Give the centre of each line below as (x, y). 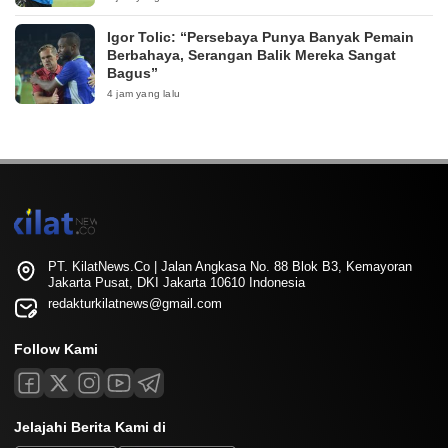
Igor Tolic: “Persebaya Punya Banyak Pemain (260, 36)
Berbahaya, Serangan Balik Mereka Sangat (251, 54)
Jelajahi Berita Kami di (90, 426)
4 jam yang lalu (143, 93)
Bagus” (132, 72)
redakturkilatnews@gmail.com (135, 303)
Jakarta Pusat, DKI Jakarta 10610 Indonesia (176, 282)
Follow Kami (56, 348)
